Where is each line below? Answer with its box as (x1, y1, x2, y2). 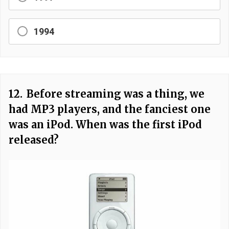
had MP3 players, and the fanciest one (9, 102, 211, 116)
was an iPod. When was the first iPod (9, 118, 202, 131)
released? (9, 133, 59, 146)
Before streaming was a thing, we (27, 87, 204, 100)
